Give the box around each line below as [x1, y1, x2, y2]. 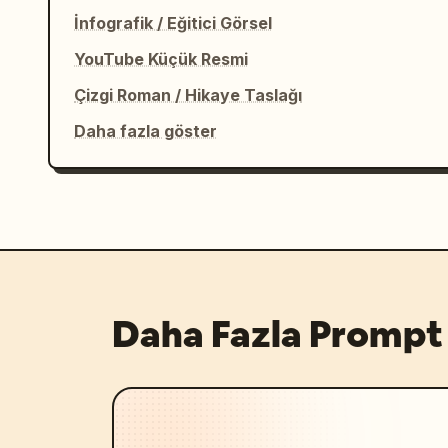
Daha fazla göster [74, 121, 217, 141]
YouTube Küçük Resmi [74, 49, 248, 69]
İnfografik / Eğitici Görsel [74, 13, 272, 33]
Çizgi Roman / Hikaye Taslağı [74, 85, 302, 105]
